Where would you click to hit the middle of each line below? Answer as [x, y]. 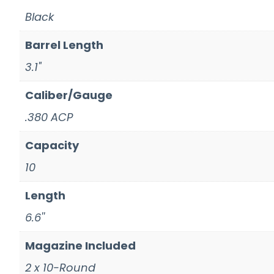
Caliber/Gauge [69, 95]
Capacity [52, 145]
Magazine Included [80, 245]
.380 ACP [49, 117]
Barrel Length [64, 45]
